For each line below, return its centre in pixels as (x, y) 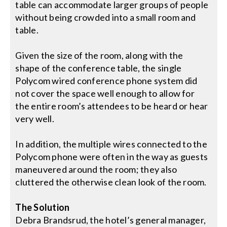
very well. (35, 119)
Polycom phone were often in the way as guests (112, 157)
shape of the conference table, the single (99, 68)
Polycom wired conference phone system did (106, 81)
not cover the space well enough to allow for (105, 93)
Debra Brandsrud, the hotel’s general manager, (111, 220)
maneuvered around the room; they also (96, 169)
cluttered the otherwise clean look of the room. (111, 182)
